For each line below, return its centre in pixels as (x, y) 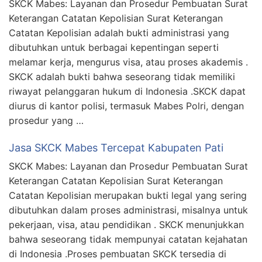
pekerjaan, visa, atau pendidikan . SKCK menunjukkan (126, 224)
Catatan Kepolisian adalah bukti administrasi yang (119, 32)
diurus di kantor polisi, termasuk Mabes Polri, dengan (126, 106)
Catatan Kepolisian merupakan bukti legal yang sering (128, 195)
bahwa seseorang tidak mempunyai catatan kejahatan (128, 239)
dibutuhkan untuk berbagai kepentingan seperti (114, 47)
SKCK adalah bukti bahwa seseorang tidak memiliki (122, 76)
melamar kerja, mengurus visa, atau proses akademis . (128, 62)
